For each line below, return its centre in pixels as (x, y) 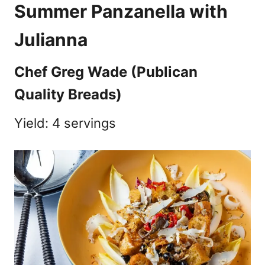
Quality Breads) (68, 94)
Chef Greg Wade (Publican (106, 72)
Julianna (51, 39)
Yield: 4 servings (65, 123)
